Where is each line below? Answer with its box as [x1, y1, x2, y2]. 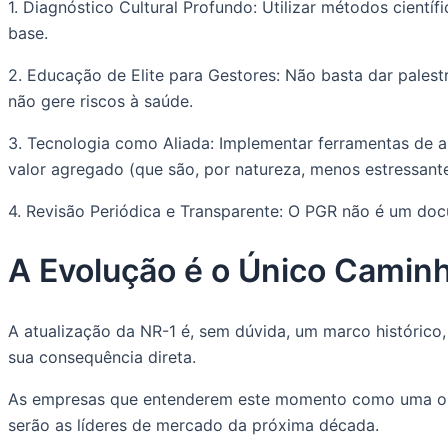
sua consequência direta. [8, 346, 196, 367]
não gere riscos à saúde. [8, 90, 193, 111]
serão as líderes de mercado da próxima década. [8, 414, 379, 435]
